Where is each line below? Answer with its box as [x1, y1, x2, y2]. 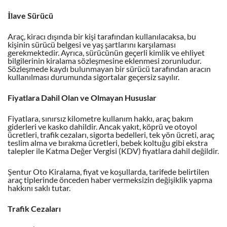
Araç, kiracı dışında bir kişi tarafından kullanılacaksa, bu [8, 31, 196, 41]
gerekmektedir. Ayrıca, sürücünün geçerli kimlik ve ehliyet [8, 48, 205, 57]
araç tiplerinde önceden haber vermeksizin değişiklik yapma [8, 175, 212, 184]
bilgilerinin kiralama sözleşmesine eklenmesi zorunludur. [8, 56, 201, 65]
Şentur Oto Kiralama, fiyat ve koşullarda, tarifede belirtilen [8, 167, 209, 176]
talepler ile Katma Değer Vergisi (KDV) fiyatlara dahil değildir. [8, 146, 219, 156]
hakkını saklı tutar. [8, 183, 70, 193]
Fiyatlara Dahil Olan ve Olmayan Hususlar [8, 93, 157, 102]
